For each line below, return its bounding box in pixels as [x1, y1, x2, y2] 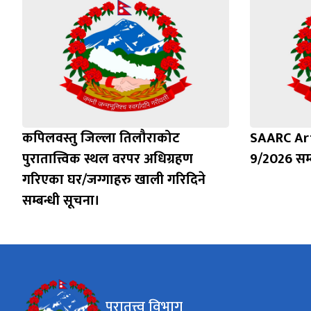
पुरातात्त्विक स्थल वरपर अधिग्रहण [22, 147, 193, 171]
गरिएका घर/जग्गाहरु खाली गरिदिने [22, 168, 205, 192]
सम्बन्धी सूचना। [22, 189, 100, 213]
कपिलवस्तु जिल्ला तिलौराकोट [22, 126, 180, 151]
